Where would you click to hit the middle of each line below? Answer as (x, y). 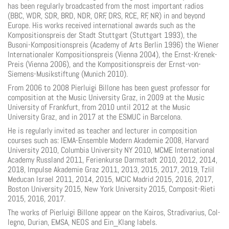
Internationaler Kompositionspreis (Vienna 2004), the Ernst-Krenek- (112, 54)
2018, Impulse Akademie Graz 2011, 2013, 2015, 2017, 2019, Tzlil (111, 169)
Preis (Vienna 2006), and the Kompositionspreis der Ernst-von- (104, 64)
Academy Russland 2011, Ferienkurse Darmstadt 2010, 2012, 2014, (112, 160)
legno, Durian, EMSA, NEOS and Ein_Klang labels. (82, 222)
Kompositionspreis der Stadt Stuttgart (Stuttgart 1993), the (102, 35)
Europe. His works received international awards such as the (101, 25)
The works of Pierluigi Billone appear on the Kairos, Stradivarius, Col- (114, 212)
